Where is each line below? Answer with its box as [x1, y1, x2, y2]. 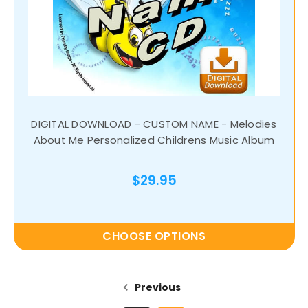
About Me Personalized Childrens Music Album [33, 133, 275, 148]
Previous [133, 280, 181, 295]
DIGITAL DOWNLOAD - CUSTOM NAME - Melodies [31, 117, 277, 132]
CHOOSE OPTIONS [102, 228, 206, 245]
